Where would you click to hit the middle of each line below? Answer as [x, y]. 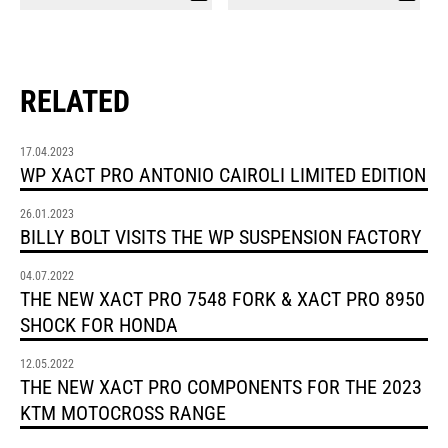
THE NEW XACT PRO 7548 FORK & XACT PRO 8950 [222, 299]
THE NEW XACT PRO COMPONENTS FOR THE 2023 [221, 387]
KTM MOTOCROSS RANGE [123, 413]
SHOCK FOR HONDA [99, 325]
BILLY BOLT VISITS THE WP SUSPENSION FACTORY [221, 237]
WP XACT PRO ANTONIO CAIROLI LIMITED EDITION [223, 175]
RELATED [75, 102]
